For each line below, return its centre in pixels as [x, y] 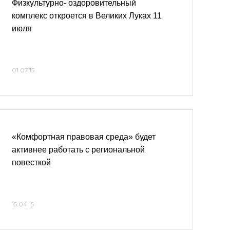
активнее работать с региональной [78, 150]
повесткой [31, 162]
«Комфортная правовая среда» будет [84, 137]
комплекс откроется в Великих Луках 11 [87, 16]
